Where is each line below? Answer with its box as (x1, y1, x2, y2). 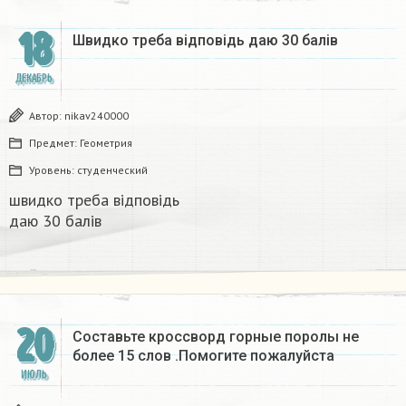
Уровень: (29, 163, 77, 178)
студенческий (77, 163, 148, 178)
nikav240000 (64, 109, 129, 123)
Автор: (29, 109, 64, 123)
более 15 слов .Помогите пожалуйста (72, 347, 334, 365)
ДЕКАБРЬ (14, 72, 53, 86)
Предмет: (29, 136, 80, 150)
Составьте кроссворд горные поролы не (72, 328, 359, 346)
